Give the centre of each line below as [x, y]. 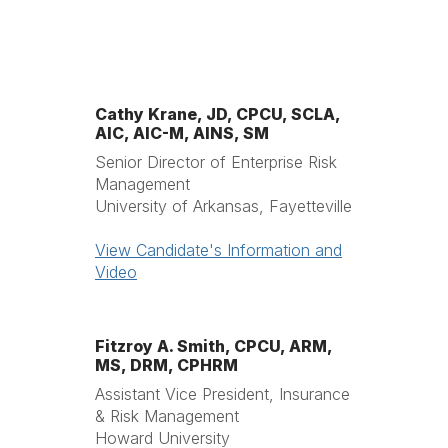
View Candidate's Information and [218, 250]
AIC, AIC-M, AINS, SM [182, 133]
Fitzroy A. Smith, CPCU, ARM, [213, 346]
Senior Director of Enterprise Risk [216, 162]
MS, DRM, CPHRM [166, 365]
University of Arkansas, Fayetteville [223, 206]
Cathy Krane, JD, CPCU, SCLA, [217, 114]
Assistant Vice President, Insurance [222, 394]
